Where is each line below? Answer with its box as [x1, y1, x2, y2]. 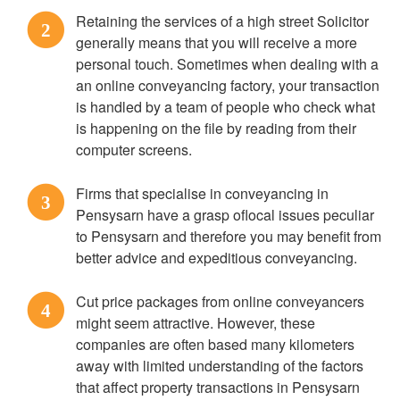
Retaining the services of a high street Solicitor [76, 11, 369, 31]
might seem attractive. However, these [76, 312, 315, 333]
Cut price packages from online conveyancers [76, 291, 364, 312]
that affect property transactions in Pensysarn [76, 377, 360, 397]
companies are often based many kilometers [76, 334, 354, 354]
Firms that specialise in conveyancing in [76, 183, 329, 204]
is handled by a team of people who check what [76, 96, 375, 117]
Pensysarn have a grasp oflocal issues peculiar [76, 204, 374, 225]
